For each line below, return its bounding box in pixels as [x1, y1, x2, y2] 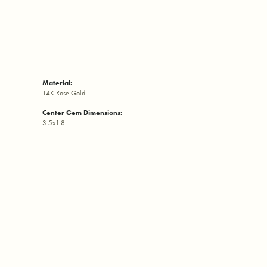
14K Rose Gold [42, 88, 85, 97]
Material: [42, 78, 72, 87]
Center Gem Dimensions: [42, 108, 122, 117]
